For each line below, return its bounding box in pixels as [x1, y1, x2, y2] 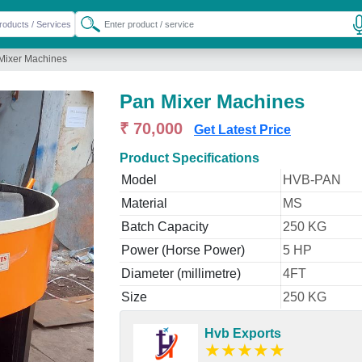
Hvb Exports [204, 326, 281, 340]
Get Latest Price [194, 123, 291, 137]
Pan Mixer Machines [120, 90, 305, 112]
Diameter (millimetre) [121, 267, 241, 280]
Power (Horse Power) [121, 243, 245, 257]
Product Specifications [120, 151, 259, 165]
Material [121, 196, 167, 210]
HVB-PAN [283, 173, 341, 187]
